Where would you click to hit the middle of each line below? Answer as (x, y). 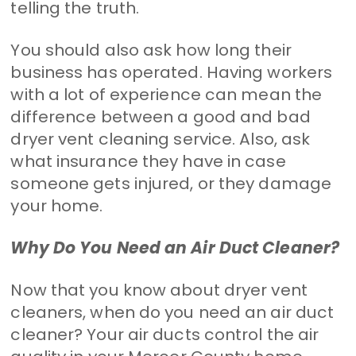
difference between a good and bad (161, 116)
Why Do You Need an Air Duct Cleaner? (175, 248)
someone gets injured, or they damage (171, 183)
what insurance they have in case (148, 161)
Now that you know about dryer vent (159, 290)
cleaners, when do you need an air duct (172, 312)
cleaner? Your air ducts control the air (165, 334)
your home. (57, 205)
